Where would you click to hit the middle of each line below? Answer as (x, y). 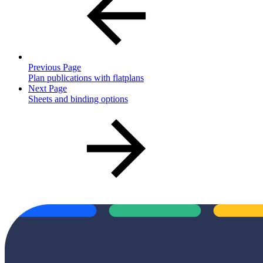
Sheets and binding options (78, 99)
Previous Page (55, 68)
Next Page (48, 89)
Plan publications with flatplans (86, 78)
